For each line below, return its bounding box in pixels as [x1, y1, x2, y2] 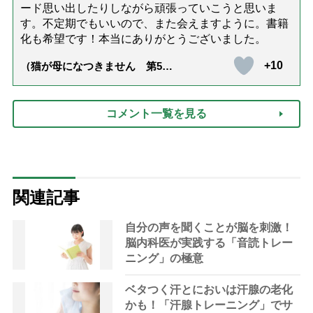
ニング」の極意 [125, 252, 204, 264]
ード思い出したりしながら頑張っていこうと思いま [20, 1, 277, 14]
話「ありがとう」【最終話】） [20, 70, 167, 82]
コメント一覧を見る [106, 107, 207, 119]
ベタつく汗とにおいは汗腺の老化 [125, 283, 293, 296]
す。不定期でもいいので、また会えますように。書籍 [20, 17, 289, 29]
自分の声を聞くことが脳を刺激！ [125, 221, 293, 233]
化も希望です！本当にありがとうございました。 [20, 32, 266, 45]
